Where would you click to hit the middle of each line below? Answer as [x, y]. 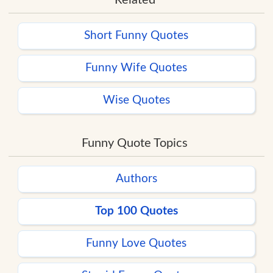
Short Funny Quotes [136, 35]
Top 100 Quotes [136, 211]
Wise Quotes [136, 100]
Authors [136, 179]
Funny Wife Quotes [136, 68]
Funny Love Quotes [136, 243]
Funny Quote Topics [135, 143]
